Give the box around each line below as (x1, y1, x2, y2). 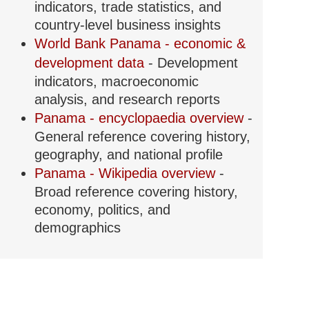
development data (34, 55, 148, 71)
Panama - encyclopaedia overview (34, 110, 248, 126)
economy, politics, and (34, 202, 170, 218)
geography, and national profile (34, 147, 223, 163)
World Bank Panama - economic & (34, 36, 246, 52)
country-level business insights (34, 17, 221, 33)
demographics (34, 220, 121, 236)
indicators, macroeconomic (34, 74, 199, 90)
